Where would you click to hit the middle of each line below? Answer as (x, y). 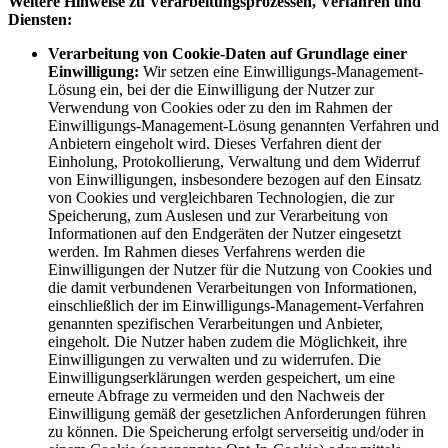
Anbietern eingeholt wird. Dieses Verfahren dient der (214, 144)
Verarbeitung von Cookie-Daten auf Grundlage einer (227, 54)
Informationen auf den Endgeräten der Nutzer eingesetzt (224, 234)
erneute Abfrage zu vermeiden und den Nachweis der (216, 396)
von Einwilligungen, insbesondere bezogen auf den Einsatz (234, 180)
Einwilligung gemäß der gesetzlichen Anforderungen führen (237, 414)
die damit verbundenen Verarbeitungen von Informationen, (232, 288)
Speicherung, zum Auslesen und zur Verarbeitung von (218, 216)
